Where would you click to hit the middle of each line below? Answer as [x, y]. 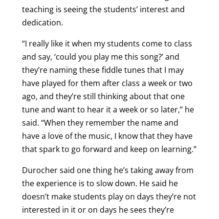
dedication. [42, 22]
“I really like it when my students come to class [107, 43]
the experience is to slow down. [80, 183]
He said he [158, 183]
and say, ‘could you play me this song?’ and [100, 56]
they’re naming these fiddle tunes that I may [103, 70]
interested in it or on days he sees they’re [98, 209]
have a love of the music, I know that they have [107, 136]
